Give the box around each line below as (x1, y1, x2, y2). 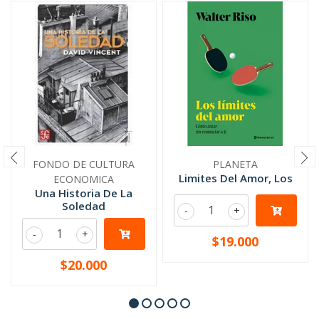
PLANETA (213, 157, 258, 171)
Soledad (62, 199, 105, 213)
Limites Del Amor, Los (178, 171, 293, 185)
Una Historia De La (35, 186, 132, 200)
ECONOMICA (53, 172, 114, 186)
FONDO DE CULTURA (33, 157, 135, 171)
